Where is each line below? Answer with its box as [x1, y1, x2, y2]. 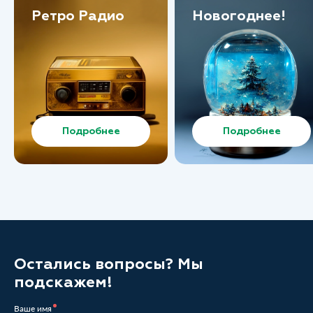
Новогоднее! [192, 7, 286, 24]
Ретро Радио [31, 7, 124, 24]
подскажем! [14, 272, 112, 291]
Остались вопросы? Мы [14, 254, 203, 273]
